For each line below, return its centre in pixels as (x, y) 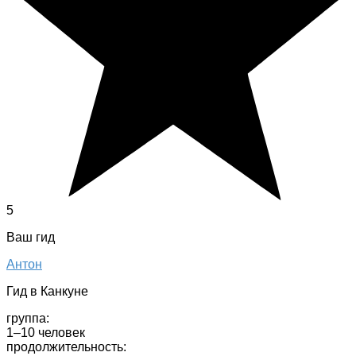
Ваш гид (31, 238)
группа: (28, 319)
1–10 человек (46, 333)
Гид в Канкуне (47, 292)
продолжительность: (66, 347)
